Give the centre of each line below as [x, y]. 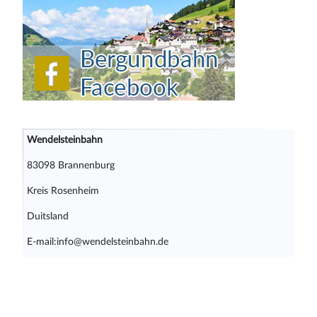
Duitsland [47, 216]
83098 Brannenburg [70, 165]
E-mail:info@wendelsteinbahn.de [97, 242]
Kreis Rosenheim [63, 191]
